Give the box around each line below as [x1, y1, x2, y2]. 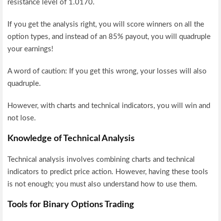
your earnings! [7, 45, 54, 53]
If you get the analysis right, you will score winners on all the [7, 20, 205, 28]
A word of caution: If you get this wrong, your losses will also [7, 67, 207, 75]
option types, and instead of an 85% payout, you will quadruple [7, 33, 211, 40]
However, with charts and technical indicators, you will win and [7, 102, 211, 110]
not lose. [7, 114, 37, 122]
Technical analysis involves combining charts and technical [7, 155, 195, 163]
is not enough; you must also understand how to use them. [7, 180, 198, 188]
